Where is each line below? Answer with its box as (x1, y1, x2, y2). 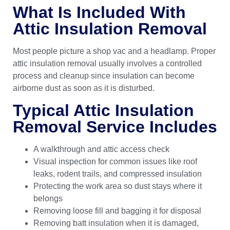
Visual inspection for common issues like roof (33, 157, 197, 166)
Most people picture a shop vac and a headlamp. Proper (13, 46, 216, 55)
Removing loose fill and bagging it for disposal (33, 206, 201, 215)
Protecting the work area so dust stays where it (33, 181, 202, 190)
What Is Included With (13, 3, 186, 22)
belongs (33, 194, 63, 203)
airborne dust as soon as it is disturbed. (13, 83, 155, 92)
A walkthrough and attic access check (33, 144, 169, 154)
